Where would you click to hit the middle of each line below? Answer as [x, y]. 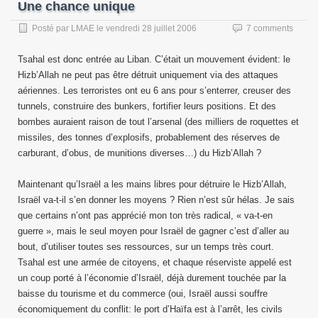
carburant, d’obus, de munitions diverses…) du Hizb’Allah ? [139, 153]
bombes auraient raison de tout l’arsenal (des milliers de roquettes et [158, 122]
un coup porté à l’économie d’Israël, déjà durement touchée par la [152, 278]
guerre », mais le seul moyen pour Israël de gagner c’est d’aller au [153, 231]
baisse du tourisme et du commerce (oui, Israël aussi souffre [143, 294]
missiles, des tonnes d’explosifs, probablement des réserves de [149, 137]
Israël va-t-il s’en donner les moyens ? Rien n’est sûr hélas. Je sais [156, 200]
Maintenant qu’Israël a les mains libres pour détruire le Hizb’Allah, [152, 184]
